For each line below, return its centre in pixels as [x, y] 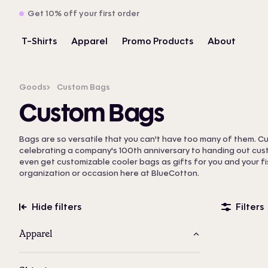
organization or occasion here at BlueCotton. [109, 173]
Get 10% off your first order [83, 13]
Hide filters [57, 207]
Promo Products [158, 41]
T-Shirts [39, 41]
